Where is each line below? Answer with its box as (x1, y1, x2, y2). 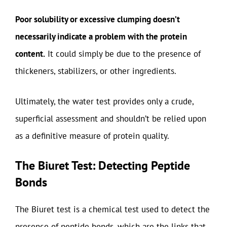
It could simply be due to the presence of (45, 48, 201, 59)
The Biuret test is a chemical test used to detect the (15, 204, 210, 215)
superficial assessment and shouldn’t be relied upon (15, 112, 206, 124)
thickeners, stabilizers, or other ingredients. (15, 65, 176, 77)
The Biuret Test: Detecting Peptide (15, 158, 190, 173)
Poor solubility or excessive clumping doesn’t (15, 14, 180, 25)
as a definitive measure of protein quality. (15, 130, 169, 141)
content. (15, 48, 45, 59)
